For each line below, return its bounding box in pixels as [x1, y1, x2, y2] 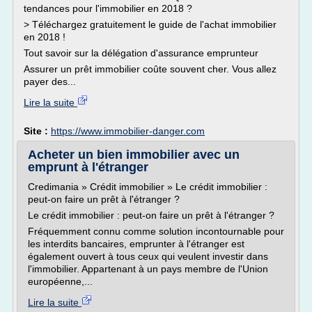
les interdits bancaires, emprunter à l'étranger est [28, 238, 244, 249]
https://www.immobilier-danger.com [51, 125, 205, 136]
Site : [24, 125, 51, 136]
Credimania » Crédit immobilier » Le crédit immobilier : [28, 181, 267, 192]
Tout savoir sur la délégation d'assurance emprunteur [24, 47, 258, 58]
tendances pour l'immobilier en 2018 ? [24, 3, 192, 14]
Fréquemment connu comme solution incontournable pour [28, 226, 284, 237]
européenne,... [28, 276, 93, 287]
